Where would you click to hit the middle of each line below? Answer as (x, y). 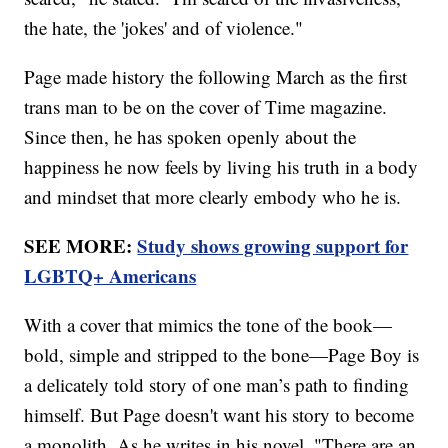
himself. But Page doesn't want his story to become (219, 415)
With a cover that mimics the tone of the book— (208, 325)
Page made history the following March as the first (216, 77)
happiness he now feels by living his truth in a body (221, 167)
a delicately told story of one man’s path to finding (217, 385)
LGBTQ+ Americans (110, 276)
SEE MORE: (81, 246)
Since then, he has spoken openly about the (190, 137)
